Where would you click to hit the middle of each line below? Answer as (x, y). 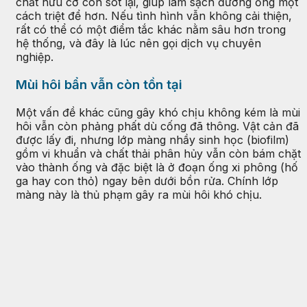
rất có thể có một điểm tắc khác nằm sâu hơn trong (151, 30)
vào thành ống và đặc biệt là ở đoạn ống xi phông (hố (157, 167)
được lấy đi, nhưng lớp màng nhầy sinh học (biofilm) (152, 139)
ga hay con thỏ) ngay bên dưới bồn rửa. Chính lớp (147, 181)
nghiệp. (35, 57)
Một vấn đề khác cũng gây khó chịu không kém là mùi (158, 112)
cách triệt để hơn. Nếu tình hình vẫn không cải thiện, (154, 16)
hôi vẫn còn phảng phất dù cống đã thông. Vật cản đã (157, 126)
